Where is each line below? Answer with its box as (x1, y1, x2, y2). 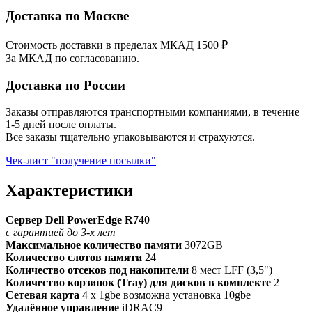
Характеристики (6, 181, 133, 200)
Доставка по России (6, 77, 125, 93)
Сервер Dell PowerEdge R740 (6, 214, 150, 226)
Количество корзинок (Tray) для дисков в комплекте (6, 276, 271, 289)
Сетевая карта (6, 289, 79, 302)
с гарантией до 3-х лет (6, 226, 116, 239)
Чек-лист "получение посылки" (6, 155, 156, 167)
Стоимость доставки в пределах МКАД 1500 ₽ (6, 38, 228, 51)
